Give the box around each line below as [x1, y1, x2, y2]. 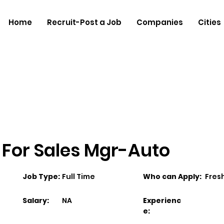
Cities [197, 17, 221, 27]
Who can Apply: [143, 171, 201, 181]
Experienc [143, 195, 181, 205]
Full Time [62, 171, 95, 181]
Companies [136, 17, 183, 27]
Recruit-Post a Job [46, 17, 121, 27]
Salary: [22, 195, 49, 205]
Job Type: [22, 171, 60, 181]
